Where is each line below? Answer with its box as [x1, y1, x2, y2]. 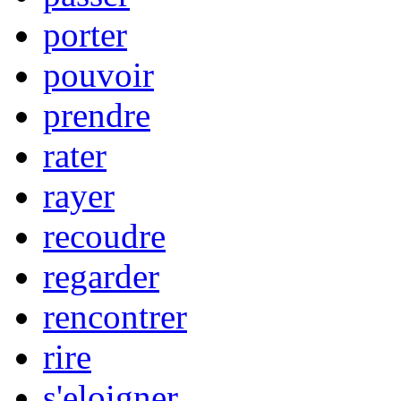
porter [43, 14, 127, 54]
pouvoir [43, 55, 154, 94]
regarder [43, 256, 159, 295]
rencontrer [43, 296, 187, 336]
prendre [43, 95, 150, 134]
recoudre [43, 216, 166, 255]
